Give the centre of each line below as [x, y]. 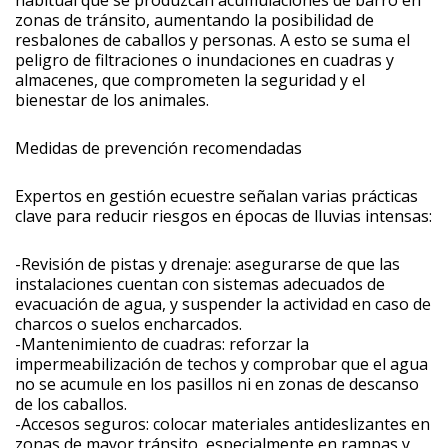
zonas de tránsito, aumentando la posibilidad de [194, 19]
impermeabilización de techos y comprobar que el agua [221, 363]
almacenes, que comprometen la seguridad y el [190, 79]
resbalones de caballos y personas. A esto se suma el [212, 39]
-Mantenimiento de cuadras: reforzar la [162, 343]
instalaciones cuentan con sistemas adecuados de [200, 283]
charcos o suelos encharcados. [128, 323]
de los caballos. [71, 403]
